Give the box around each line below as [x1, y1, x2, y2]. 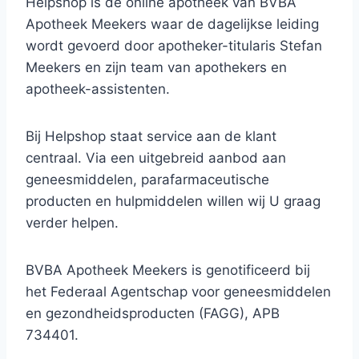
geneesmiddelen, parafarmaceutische [26, 171, 269, 188]
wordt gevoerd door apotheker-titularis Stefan [26, 38, 322, 54]
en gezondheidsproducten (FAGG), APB [26, 305, 280, 321]
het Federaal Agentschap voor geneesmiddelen [26, 284, 331, 300]
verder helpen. [26, 215, 119, 231]
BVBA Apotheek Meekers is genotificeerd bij [26, 262, 310, 278]
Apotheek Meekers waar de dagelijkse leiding [26, 16, 319, 32]
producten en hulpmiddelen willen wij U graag [26, 193, 321, 209]
